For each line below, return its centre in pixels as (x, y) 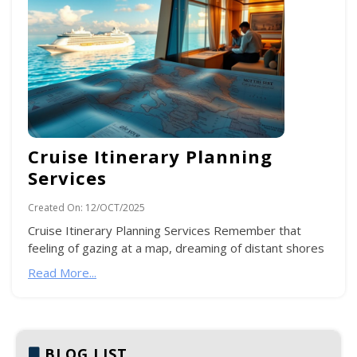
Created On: (55, 208)
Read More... (62, 272)
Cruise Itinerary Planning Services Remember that (165, 230)
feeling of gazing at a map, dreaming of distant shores (176, 247)
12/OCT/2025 (115, 208)
